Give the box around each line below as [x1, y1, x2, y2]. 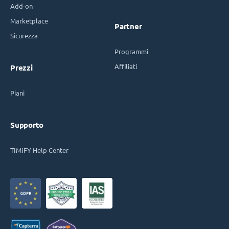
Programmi [114, 47, 148, 55]
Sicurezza [10, 31, 38, 39]
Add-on [10, 2, 33, 10]
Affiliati [114, 62, 137, 70]
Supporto [10, 120, 43, 129]
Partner [114, 21, 142, 31]
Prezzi [10, 63, 33, 72]
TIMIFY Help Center [10, 146, 68, 154]
